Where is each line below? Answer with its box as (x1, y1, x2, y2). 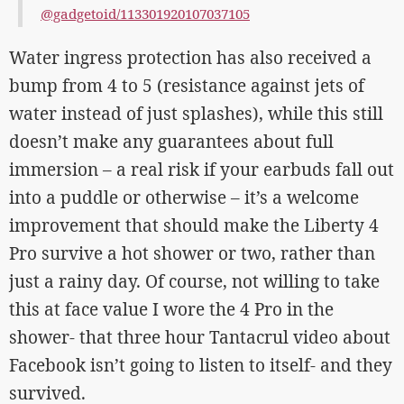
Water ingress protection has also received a (9, 45, 372, 69)
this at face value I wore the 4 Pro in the (9, 297, 334, 321)
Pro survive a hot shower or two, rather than (9, 241, 375, 265)
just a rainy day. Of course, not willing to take (9, 269, 380, 293)
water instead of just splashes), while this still (9, 101, 383, 125)
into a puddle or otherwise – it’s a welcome (9, 185, 359, 209)
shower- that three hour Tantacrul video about (9, 325, 390, 349)
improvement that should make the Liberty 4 (9, 213, 379, 237)
